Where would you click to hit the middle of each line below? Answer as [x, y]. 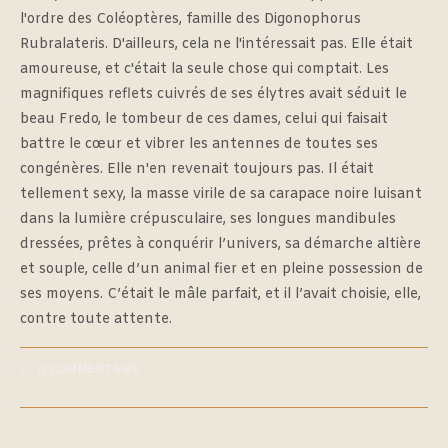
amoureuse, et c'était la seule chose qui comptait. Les [204, 69]
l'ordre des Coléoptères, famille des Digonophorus [190, 19]
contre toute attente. [96, 319]
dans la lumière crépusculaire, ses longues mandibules [208, 219]
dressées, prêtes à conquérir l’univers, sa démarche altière [220, 244]
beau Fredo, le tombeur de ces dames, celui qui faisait [204, 119]
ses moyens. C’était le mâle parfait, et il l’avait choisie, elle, [220, 294]
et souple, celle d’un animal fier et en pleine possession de [221, 269]
